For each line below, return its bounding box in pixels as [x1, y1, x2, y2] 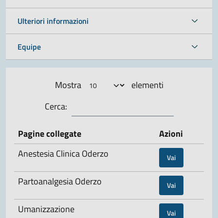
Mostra [54, 78, 83, 91]
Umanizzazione [18, 202, 74, 216]
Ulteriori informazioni [18, 15, 89, 27]
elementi [129, 78, 163, 91]
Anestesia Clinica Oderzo [18, 146, 109, 160]
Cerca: [44, 99, 67, 113]
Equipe [18, 40, 41, 53]
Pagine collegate [18, 127, 81, 140]
